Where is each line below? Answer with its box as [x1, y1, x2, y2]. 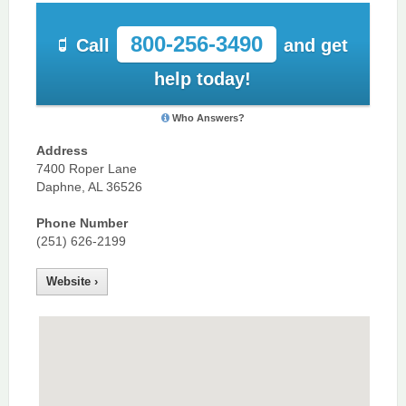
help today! [154, 69, 252, 90]
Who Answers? [171, 111, 245, 123]
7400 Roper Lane [35, 160, 137, 176]
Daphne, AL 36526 [35, 179, 142, 194]
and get [283, 35, 348, 56]
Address [35, 142, 88, 158]
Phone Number [35, 215, 128, 230]
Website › [45, 274, 98, 288]
